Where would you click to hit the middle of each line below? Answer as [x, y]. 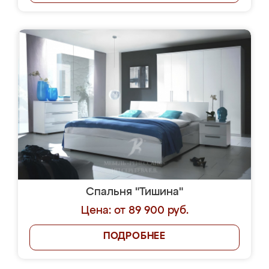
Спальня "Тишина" [134, 192]
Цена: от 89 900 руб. [134, 211]
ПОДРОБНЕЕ [134, 237]
